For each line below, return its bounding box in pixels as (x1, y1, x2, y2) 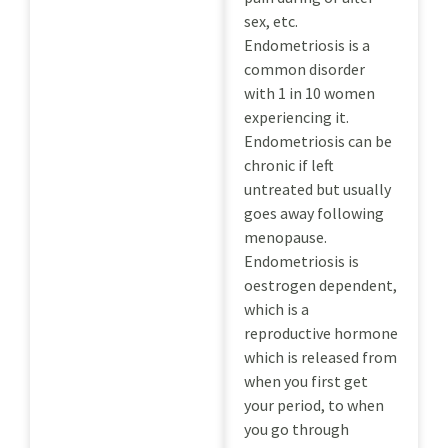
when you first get (244, 370, 368, 391)
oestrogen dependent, (244, 274, 397, 295)
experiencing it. (244, 106, 349, 127)
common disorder (244, 58, 365, 79)
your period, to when (244, 394, 384, 415)
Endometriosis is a (244, 34, 370, 55)
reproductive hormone (244, 322, 398, 343)
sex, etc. (244, 10, 298, 31)
